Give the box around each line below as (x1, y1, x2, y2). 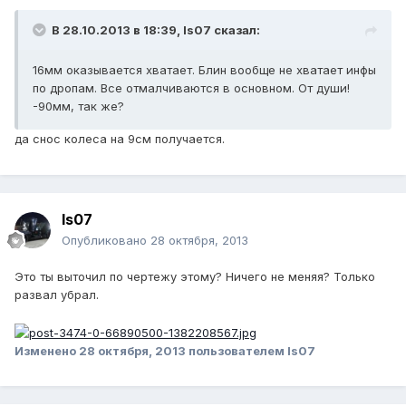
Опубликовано (62, 233, 150, 248)
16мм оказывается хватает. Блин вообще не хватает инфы (33, 63, 376, 78)
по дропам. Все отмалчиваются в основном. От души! (33, 81, 350, 96)
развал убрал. (14, 287, 99, 303)
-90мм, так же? (33, 99, 124, 114)
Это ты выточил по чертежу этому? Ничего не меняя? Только (14, 269, 375, 285)
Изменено (14, 343, 79, 358)
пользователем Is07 (186, 343, 315, 358)
